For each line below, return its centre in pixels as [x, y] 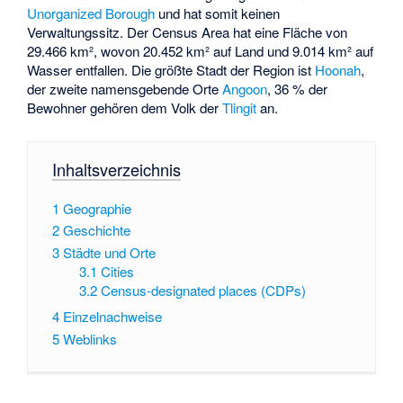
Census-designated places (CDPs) [204, 291]
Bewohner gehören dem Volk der [125, 108]
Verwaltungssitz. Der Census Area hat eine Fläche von [188, 32]
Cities [118, 272]
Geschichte [96, 230]
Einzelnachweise [112, 316]
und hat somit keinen [218, 13]
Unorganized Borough [91, 13]
